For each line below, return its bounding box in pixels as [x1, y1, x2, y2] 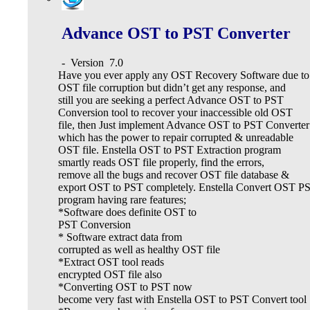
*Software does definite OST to [58, 206, 197, 219]
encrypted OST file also [58, 268, 162, 281]
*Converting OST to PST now [58, 281, 192, 293]
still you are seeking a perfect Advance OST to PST [58, 94, 284, 107]
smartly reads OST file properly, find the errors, [58, 156, 264, 169]
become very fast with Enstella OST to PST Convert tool [58, 293, 307, 306]
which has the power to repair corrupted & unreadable [58, 131, 293, 144]
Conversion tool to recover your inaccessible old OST [58, 107, 293, 119]
